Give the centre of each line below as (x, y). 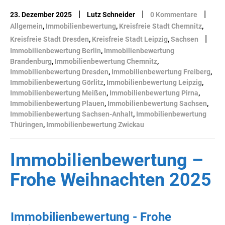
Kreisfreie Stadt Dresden (49, 39)
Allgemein (26, 26)
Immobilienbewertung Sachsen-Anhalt (72, 114)
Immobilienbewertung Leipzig (154, 82)
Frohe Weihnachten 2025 (111, 180)
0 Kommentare (174, 14)
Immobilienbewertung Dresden (59, 72)
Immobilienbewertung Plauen (57, 103)
